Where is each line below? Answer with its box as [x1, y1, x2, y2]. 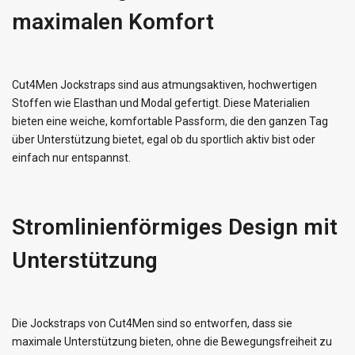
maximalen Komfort [12, 9, 214, 36]
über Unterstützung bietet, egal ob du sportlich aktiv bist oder [12, 133, 315, 147]
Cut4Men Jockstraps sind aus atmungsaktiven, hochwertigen [12, 78, 317, 92]
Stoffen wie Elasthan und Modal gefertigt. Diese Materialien [12, 97, 310, 110]
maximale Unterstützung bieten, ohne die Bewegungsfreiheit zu [12, 335, 332, 349]
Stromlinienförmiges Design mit [12, 214, 338, 241]
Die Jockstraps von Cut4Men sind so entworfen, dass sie [12, 317, 292, 330]
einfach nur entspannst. [12, 151, 131, 165]
